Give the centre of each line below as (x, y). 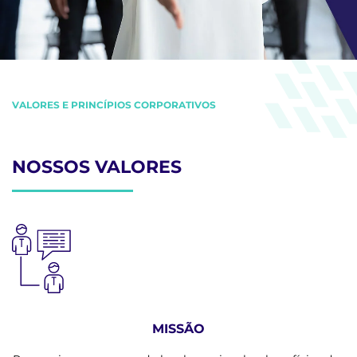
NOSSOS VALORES (97, 167)
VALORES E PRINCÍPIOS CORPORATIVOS (114, 105)
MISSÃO (178, 329)
